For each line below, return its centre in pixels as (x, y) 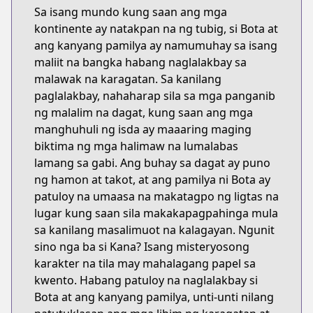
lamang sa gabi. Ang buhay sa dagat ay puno (152, 163)
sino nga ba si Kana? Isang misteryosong (142, 247)
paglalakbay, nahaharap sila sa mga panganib (155, 96)
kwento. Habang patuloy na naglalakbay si (146, 280)
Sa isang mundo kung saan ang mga (131, 12)
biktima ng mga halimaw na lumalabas (136, 146)
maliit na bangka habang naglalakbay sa (140, 62)
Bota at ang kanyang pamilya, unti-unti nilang (154, 297)
